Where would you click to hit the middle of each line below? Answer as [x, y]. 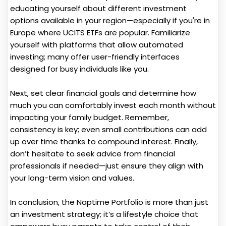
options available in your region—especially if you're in [110, 20]
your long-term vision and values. [72, 178]
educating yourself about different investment [98, 8]
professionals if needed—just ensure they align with [107, 165]
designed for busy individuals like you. [79, 69]
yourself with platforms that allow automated [97, 44]
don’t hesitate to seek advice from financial [93, 153]
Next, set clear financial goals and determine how [103, 93]
